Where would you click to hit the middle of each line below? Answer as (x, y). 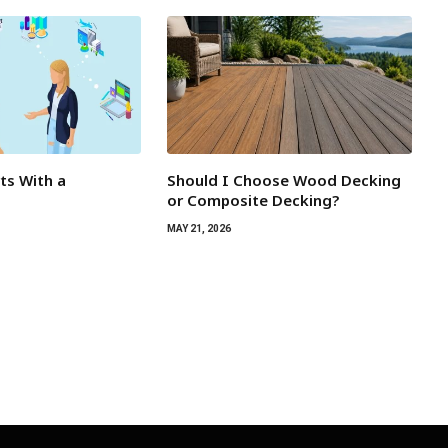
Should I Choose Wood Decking (283, 180)
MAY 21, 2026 (198, 229)
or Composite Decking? (252, 200)
